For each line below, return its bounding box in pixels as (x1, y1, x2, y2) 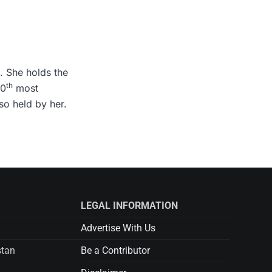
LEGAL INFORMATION (80, 200, 178, 211)
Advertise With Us (80, 222, 155, 234)
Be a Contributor (80, 245, 150, 256)
